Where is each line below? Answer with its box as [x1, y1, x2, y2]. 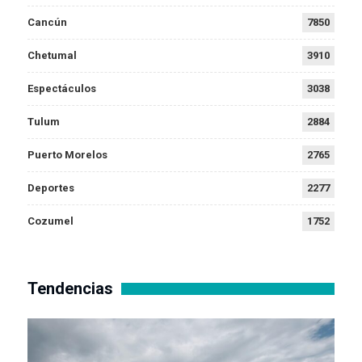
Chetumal [27, 48, 77, 61]
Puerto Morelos [27, 148, 107, 161]
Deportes [27, 181, 74, 194]
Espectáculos [27, 82, 96, 95]
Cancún [27, 15, 67, 28]
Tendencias [27, 278, 113, 298]
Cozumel [27, 214, 74, 227]
